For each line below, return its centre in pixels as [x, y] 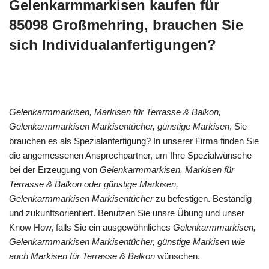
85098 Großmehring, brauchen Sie [126, 25]
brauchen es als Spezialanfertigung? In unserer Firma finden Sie [134, 141]
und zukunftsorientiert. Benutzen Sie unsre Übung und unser [127, 213]
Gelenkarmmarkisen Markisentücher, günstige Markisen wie [127, 242]
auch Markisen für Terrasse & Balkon [82, 256]
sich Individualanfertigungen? [113, 45]
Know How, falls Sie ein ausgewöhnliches [91, 227]
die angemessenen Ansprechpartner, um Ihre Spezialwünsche [130, 155]
